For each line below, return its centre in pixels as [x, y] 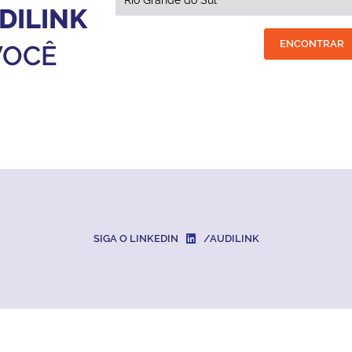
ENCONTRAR [313, 44]
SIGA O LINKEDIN [136, 238]
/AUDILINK [231, 238]
